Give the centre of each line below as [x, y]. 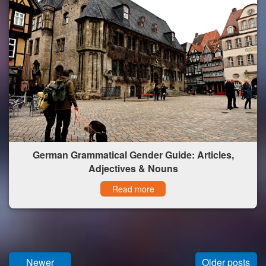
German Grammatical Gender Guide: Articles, [133, 154]
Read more [133, 189]
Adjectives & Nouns [133, 168]
